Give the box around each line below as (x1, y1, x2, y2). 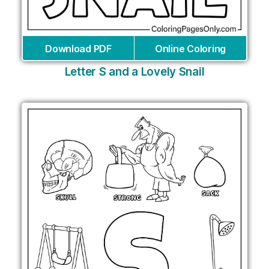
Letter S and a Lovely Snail (64, 65, 205, 79)
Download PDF (45, 43, 112, 55)
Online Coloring (155, 43, 226, 55)
